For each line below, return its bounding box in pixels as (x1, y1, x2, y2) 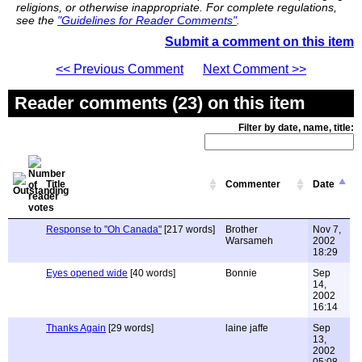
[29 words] (106, 322, 154, 334)
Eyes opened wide (46, 267, 128, 279)
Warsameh (225, 235, 273, 246)
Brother (225, 224, 258, 235)
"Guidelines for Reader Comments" (57, 14, 237, 27)
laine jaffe (225, 322, 268, 334)
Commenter (225, 179, 280, 190)
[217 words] (162, 224, 215, 235)
